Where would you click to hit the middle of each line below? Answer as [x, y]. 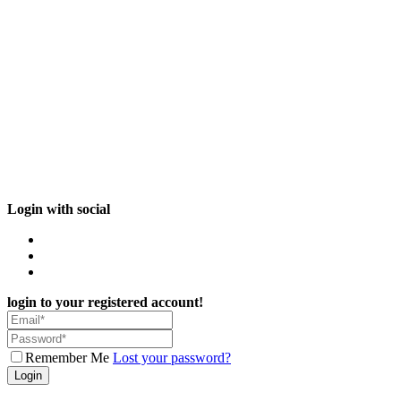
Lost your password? [172, 358]
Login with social [59, 209]
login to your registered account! [105, 302]
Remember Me [67, 358]
